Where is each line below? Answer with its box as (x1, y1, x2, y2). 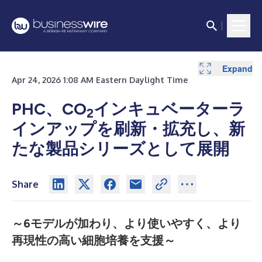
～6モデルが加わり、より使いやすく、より (12, 216, 241, 230)
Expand (222, 62, 253, 74)
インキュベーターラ (94, 99, 245, 119)
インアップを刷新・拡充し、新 (12, 119, 245, 139)
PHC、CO (12, 99, 87, 119)
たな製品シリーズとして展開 (12, 139, 229, 158)
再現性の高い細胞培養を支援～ (12, 233, 175, 247)
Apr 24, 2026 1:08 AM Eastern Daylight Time (12, 75, 188, 85)
